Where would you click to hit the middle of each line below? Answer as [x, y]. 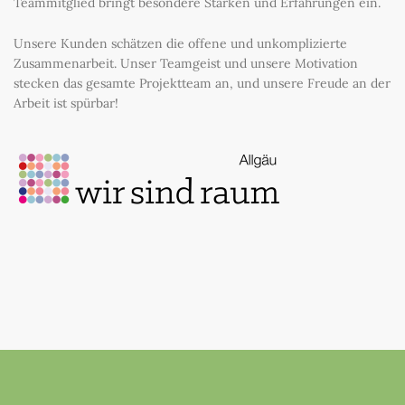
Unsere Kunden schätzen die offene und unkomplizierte [180, 44]
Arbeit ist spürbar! [66, 104]
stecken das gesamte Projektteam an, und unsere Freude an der [202, 84]
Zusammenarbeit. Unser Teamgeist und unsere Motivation [186, 64]
